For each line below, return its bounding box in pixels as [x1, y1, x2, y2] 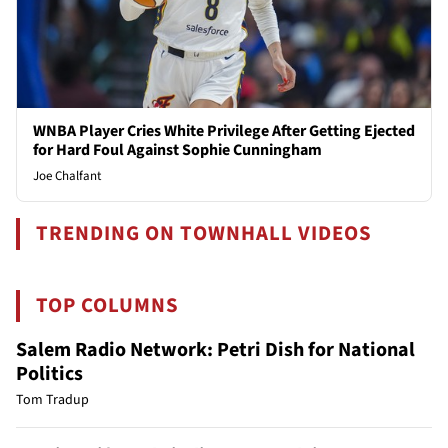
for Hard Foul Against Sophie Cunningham [33, 138, 322, 161]
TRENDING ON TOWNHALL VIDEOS [36, 218, 373, 248]
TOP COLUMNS [36, 290, 180, 320]
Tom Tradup [16, 389, 89, 410]
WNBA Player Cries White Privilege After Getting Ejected [33, 119, 415, 142]
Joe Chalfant [33, 166, 101, 185]
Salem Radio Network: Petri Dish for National [16, 335, 415, 364]
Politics [16, 359, 83, 388]
